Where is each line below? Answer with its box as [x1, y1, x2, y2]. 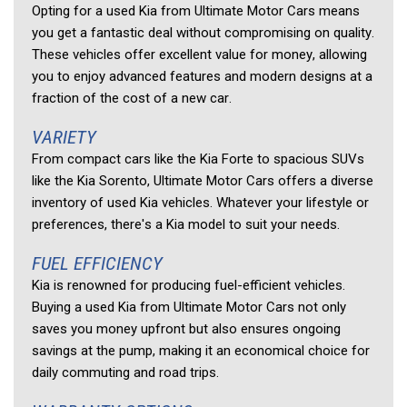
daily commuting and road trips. [32, 363, 223, 381]
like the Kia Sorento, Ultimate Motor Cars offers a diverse [32, 172, 373, 189]
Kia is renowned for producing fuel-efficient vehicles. [32, 276, 345, 293]
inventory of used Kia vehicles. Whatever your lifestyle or [32, 194, 369, 211]
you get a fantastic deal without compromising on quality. [32, 24, 374, 41]
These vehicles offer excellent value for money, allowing [32, 45, 367, 63]
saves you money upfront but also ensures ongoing [32, 320, 341, 337]
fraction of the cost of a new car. [32, 89, 235, 106]
